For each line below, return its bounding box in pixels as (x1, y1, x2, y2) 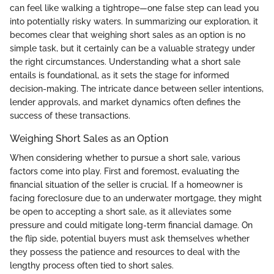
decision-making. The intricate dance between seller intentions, (10, 83, 264, 94)
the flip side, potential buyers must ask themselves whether (10, 233, 250, 243)
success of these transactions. (10, 110, 130, 120)
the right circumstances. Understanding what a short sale (10, 56, 240, 67)
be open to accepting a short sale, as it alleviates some (10, 206, 231, 217)
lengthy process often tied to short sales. (10, 260, 174, 270)
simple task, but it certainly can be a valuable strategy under (10, 43, 255, 53)
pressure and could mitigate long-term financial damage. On (10, 220, 253, 230)
